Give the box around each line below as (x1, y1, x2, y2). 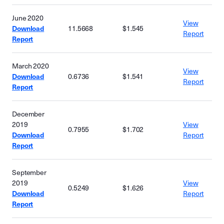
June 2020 (12, 14, 44, 22)
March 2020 (12, 62, 49, 70)
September (12, 168, 47, 177)
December (12, 110, 45, 118)
